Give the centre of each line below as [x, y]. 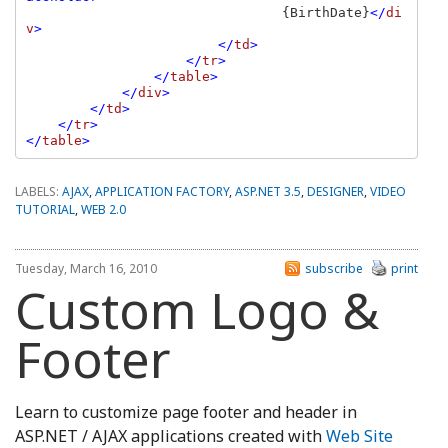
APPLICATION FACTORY [162, 192]
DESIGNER [335, 192]
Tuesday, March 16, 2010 [86, 269]
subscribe [334, 269]
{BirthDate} [325, 12]
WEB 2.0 [103, 210]
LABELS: [38, 192]
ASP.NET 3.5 [268, 192]
